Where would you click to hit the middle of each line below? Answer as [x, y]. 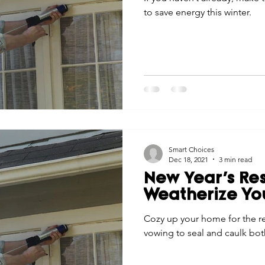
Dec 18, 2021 [188, 159]
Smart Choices [191, 149]
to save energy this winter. [198, 12]
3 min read [235, 159]
